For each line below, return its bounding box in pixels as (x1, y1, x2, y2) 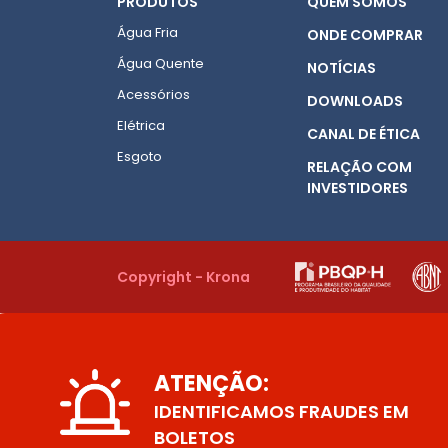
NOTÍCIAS (307, 58, 376, 78)
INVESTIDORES (307, 178, 408, 198)
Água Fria (117, 23, 178, 42)
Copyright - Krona (117, 266, 250, 287)
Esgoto (117, 147, 162, 166)
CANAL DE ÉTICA (307, 124, 420, 144)
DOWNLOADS (307, 91, 403, 111)
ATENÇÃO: (154, 368, 269, 399)
